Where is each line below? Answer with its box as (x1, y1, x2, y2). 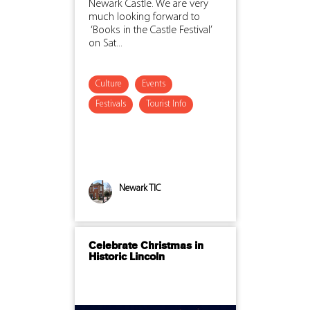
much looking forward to (88, 11, 200, 23)
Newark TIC (118, 183, 161, 193)
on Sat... (88, 37, 122, 49)
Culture (95, 79, 122, 89)
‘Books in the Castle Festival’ (88, 24, 211, 36)
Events (141, 79, 165, 89)
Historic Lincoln (88, 251, 165, 263)
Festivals (95, 99, 126, 109)
